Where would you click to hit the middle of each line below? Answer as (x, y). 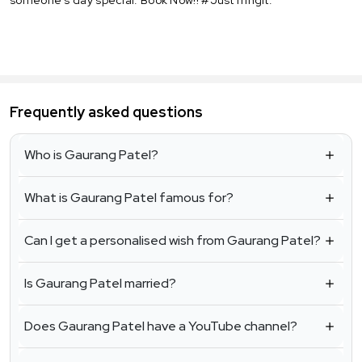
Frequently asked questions (106, 112)
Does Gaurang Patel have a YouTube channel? (161, 326)
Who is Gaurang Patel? (91, 155)
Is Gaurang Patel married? (100, 284)
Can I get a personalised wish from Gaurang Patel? (173, 241)
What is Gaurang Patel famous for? (129, 198)
